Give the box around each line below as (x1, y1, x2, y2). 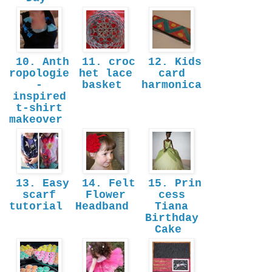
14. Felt (75, 177, 135, 190)
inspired (12, 90, 66, 103)
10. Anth (9, 56, 69, 69)
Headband (75, 200, 135, 213)
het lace (78, 67, 132, 80)
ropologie (9, 67, 69, 80)
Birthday (144, 212, 199, 225)
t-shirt (16, 102, 63, 115)
